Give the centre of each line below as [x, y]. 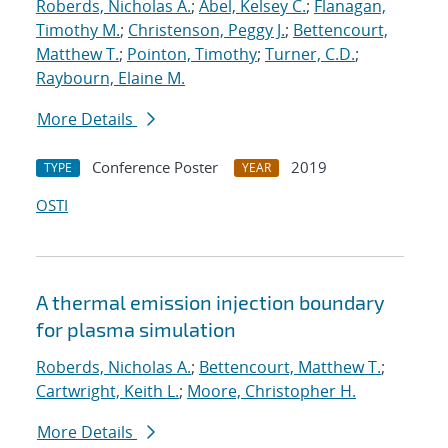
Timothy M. [78, 30]
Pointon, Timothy [192, 54]
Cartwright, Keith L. [107, 391]
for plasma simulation [136, 329]
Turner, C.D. [310, 54]
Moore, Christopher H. [271, 391]
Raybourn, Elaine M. [110, 78]
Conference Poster [155, 167]
